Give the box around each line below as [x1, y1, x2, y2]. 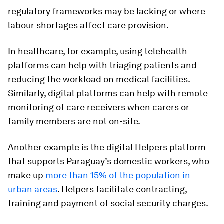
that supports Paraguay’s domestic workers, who [8, 156, 209, 167]
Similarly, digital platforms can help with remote [8, 88, 208, 99]
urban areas [8, 184, 57, 195]
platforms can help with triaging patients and [8, 60, 197, 71]
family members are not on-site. [8, 116, 140, 127]
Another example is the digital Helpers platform [8, 142, 206, 153]
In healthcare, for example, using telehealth [8, 46, 187, 57]
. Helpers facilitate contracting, [57, 184, 187, 195]
